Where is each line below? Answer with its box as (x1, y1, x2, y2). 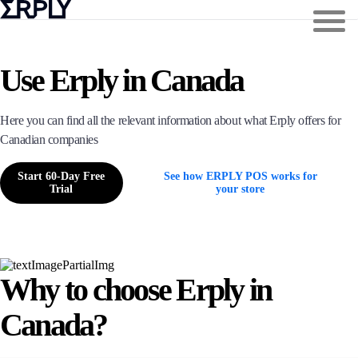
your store (216, 183, 265, 195)
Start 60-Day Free (18, 170, 105, 182)
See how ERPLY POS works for (163, 170, 317, 182)
